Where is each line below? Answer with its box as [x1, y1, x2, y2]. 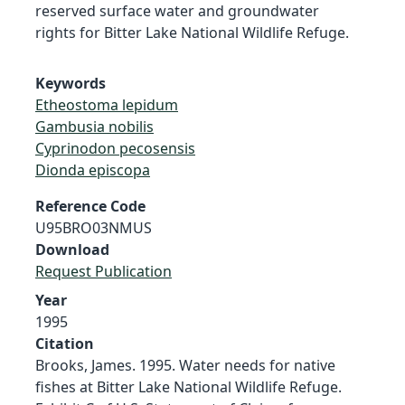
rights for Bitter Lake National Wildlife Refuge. [35, 22, 349, 42]
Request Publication [35, 260, 172, 281]
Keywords [35, 72, 106, 93]
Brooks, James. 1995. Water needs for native [35, 354, 335, 375]
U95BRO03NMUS [35, 217, 152, 238]
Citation [35, 333, 94, 353]
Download [35, 239, 109, 259]
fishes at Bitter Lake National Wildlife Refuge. [35, 376, 342, 397]
